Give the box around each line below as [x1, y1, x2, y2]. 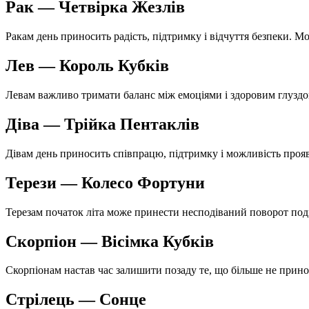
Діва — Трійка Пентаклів [6, 114, 199, 133]
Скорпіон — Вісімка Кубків [6, 232, 214, 250]
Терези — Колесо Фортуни [6, 173, 205, 192]
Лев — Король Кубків [6, 57, 169, 75]
